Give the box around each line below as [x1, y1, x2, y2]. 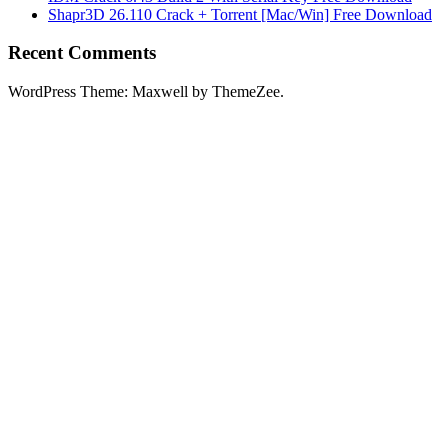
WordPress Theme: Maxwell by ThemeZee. [8, 83, 284, 101]
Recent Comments [8, 42, 156, 64]
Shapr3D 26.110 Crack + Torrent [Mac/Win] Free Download [48, 5, 432, 23]
